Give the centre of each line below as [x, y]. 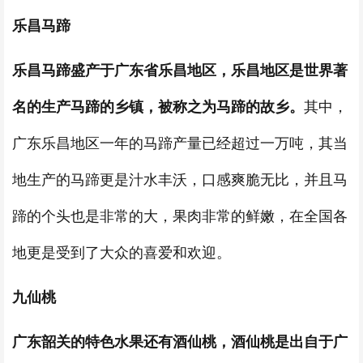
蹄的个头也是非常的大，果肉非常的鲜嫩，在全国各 [180, 216]
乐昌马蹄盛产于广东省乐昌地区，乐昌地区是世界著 [180, 70]
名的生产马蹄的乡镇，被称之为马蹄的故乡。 [158, 107]
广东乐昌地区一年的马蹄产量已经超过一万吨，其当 [180, 143]
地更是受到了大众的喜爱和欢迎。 [122, 253]
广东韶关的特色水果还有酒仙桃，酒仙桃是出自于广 [180, 342]
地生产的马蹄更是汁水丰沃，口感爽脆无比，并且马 [180, 180]
